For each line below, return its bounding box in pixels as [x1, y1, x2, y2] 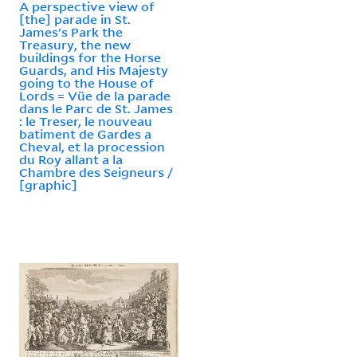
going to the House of [19, 74, 154, 91]
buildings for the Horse [19, 49, 161, 65]
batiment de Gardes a [19, 125, 151, 142]
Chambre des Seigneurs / [19, 163, 173, 180]
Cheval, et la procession [19, 138, 165, 155]
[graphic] [19, 176, 77, 193]
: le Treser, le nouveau [19, 112, 152, 129]
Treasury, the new [19, 36, 131, 53]
